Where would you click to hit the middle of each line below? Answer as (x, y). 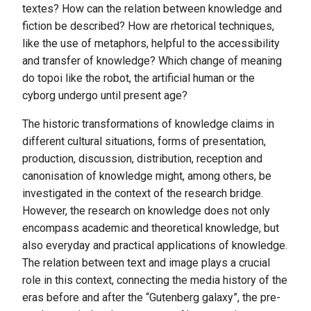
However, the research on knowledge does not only (146, 210)
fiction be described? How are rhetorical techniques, (148, 26)
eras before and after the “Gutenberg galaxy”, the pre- (151, 297)
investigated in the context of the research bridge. (143, 193)
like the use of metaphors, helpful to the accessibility (151, 43)
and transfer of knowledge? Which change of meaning (152, 60)
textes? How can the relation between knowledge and (152, 8)
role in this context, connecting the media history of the (155, 280)
